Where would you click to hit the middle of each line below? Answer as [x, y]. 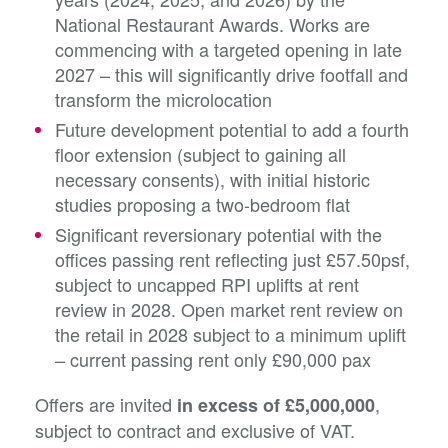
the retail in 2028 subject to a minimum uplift [230, 334]
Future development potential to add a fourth [232, 129]
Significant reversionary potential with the [218, 234]
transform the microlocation [163, 99]
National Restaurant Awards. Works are [212, 24]
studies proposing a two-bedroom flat [202, 204]
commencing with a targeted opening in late [228, 49]
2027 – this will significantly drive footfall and [231, 74]
